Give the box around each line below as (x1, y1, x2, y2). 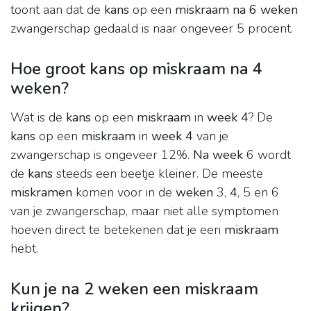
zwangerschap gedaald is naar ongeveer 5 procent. (10, 20, 293, 37)
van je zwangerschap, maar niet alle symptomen (10, 203, 278, 220)
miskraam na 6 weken (175, 1, 298, 19)
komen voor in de (72, 184, 176, 201)
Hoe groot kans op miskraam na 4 (10, 58, 262, 81)
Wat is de (10, 109, 66, 126)
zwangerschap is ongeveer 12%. (10, 146, 193, 164)
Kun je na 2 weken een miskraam (10, 278, 258, 301)
